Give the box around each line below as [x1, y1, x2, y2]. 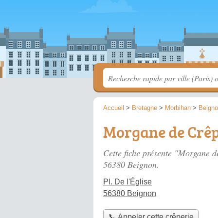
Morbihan [165, 104, 191, 111]
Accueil [103, 104, 124, 111]
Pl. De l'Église [103, 178, 152, 186]
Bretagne [132, 104, 157, 111]
